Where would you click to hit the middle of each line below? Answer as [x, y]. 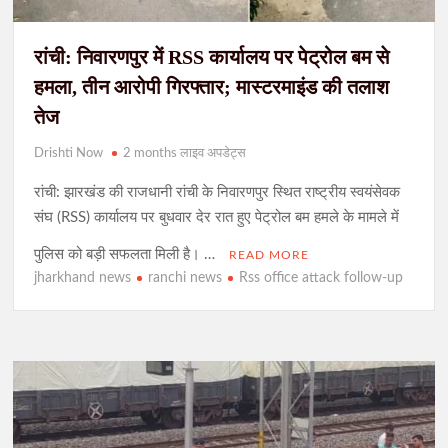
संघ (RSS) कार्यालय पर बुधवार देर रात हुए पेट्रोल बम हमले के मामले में [217, 218]
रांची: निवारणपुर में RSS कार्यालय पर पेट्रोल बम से [212, 57]
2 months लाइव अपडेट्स [185, 154]
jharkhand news [83, 278]
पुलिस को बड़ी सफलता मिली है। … [127, 255]
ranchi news [185, 278]
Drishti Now [69, 154]
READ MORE [269, 255]
